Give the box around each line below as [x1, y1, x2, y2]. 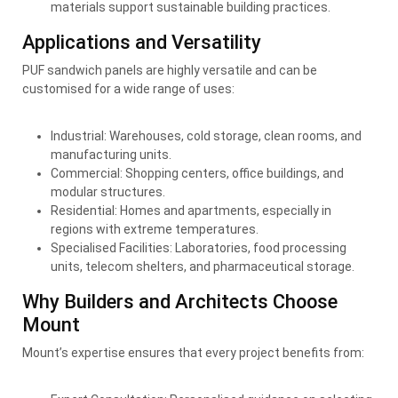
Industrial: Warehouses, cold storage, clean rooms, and [51, 128, 362, 143]
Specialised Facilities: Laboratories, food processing [51, 240, 346, 255]
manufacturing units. [51, 147, 171, 162]
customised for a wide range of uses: [22, 81, 235, 96]
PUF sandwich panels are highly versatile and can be [22, 62, 317, 77]
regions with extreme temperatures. [51, 221, 259, 236]
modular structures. [51, 184, 165, 199]
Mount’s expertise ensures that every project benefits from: [22, 345, 364, 360]
